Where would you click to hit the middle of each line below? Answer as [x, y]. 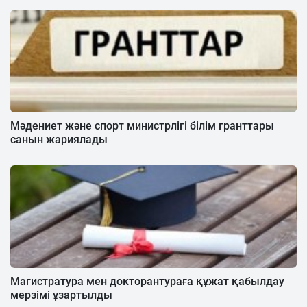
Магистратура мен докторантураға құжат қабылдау [147, 281]
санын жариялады [59, 139]
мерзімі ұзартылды [61, 295]
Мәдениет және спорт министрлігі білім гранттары [142, 125]
